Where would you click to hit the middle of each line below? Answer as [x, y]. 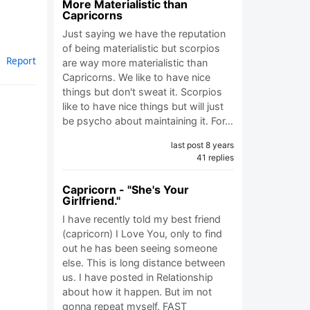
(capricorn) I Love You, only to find [142, 234]
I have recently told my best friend [142, 219]
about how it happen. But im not [137, 292]
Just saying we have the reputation [144, 34]
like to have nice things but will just [143, 106]
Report [21, 61]
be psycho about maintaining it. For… [148, 121]
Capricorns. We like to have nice [136, 77]
